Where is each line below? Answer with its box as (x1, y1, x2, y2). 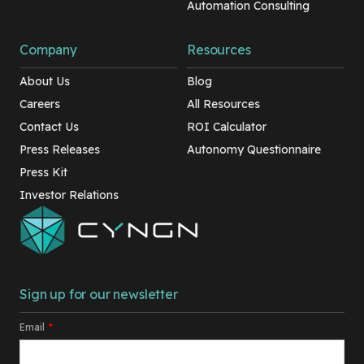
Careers (19, 97, 60, 112)
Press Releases (19, 142, 100, 158)
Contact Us (19, 119, 79, 135)
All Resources (187, 97, 260, 112)
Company (19, 41, 77, 58)
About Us (19, 74, 70, 89)
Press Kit (19, 165, 67, 180)
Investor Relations (19, 188, 119, 203)
